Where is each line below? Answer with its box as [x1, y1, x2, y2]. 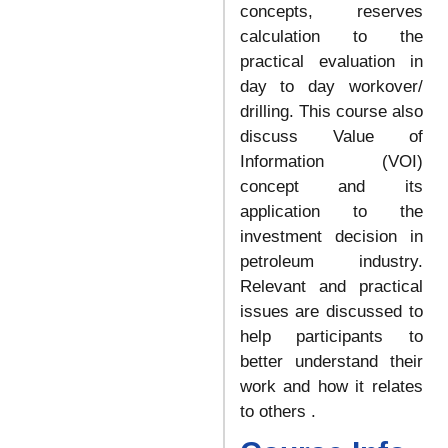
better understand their [239, 351, 423, 371]
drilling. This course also [239, 101, 423, 121]
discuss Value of [239, 126, 423, 146]
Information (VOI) [239, 151, 423, 171]
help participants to [239, 326, 423, 346]
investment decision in [239, 226, 423, 246]
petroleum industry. [239, 251, 423, 271]
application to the [239, 201, 423, 221]
